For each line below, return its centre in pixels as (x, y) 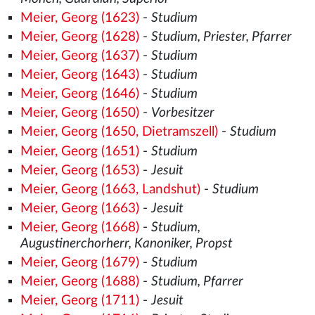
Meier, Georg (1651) (79, 151)
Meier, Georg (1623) (79, 18)
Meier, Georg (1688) (79, 281)
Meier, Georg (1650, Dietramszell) (119, 132)
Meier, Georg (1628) (79, 37)
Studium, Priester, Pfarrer (221, 37)
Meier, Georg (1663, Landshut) (110, 189)
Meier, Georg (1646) (79, 94)
